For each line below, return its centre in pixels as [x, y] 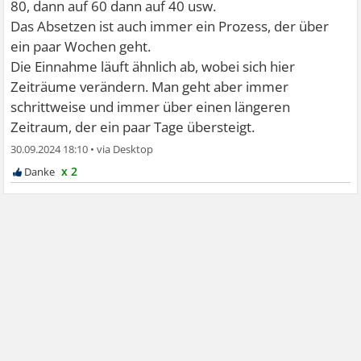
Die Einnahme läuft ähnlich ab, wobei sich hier [153, 67]
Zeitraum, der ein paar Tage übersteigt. [133, 127]
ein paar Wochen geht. [81, 47]
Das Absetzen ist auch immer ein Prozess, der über [170, 27]
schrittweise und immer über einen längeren [151, 107]
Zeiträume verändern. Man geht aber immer [150, 87]
